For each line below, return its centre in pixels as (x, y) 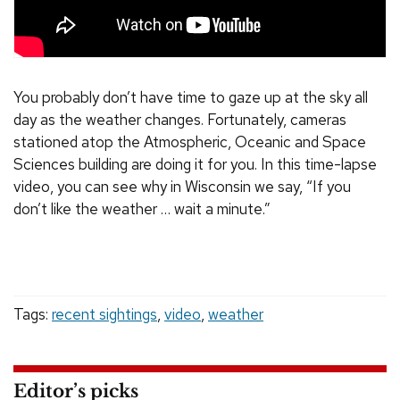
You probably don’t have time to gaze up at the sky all (191, 98)
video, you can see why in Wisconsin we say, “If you (182, 187)
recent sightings (104, 315)
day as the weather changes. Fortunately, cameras (180, 120)
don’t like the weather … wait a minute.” (142, 209)
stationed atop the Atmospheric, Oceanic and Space (190, 142)
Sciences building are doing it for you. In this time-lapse (195, 165)
